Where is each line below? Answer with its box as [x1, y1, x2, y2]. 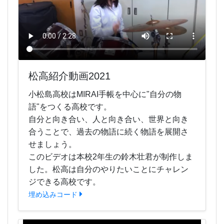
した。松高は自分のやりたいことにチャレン [28, 165, 188, 174]
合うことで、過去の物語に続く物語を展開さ [28, 127, 188, 136]
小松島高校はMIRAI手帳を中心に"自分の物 [28, 90, 181, 99]
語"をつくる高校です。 [28, 102, 111, 111]
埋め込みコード [28, 190, 77, 199]
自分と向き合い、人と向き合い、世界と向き [28, 115, 188, 124]
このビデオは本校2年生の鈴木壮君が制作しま [28, 152, 193, 161]
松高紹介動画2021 [28, 70, 110, 82]
